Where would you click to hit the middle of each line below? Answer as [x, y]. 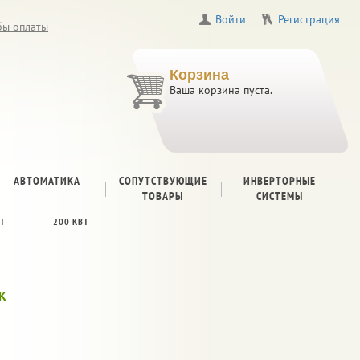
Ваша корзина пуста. [221, 90]
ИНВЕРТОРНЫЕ [279, 181]
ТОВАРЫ [163, 196]
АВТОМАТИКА [47, 181]
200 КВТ [71, 221]
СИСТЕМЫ [279, 196]
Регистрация [309, 19]
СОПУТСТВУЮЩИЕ [163, 181]
